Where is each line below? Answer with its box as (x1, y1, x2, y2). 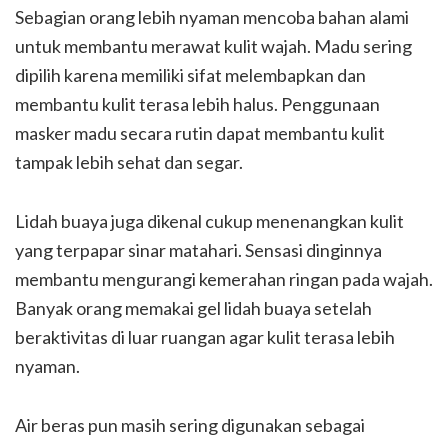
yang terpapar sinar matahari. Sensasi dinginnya (15, 239, 382, 261)
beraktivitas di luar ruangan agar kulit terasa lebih (15, 326, 395, 348)
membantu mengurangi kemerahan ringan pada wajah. (15, 268, 433, 290)
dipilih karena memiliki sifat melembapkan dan (15, 64, 366, 86)
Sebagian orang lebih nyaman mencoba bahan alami (15, 6, 409, 28)
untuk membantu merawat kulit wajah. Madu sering (15, 35, 412, 57)
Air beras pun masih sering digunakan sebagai (15, 414, 365, 436)
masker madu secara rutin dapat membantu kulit (15, 122, 385, 144)
